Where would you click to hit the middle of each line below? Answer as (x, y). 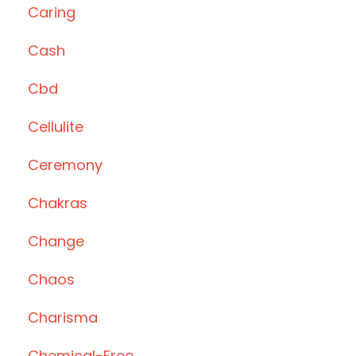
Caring (52, 13)
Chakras (58, 203)
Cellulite (56, 127)
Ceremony (65, 165)
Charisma (63, 318)
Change (56, 242)
